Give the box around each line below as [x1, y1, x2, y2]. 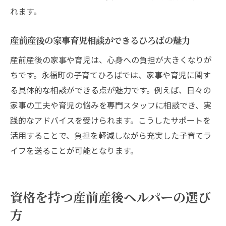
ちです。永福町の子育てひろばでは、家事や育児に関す [10, 68, 211, 81]
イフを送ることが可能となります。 [10, 144, 138, 156]
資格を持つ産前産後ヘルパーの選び [10, 188, 211, 205]
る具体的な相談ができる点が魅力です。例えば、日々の [10, 83, 211, 96]
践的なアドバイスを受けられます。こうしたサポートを [10, 114, 211, 126]
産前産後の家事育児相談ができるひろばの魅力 [10, 34, 190, 46]
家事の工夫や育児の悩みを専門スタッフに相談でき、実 [10, 98, 211, 111]
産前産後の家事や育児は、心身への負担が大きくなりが [10, 53, 212, 66]
